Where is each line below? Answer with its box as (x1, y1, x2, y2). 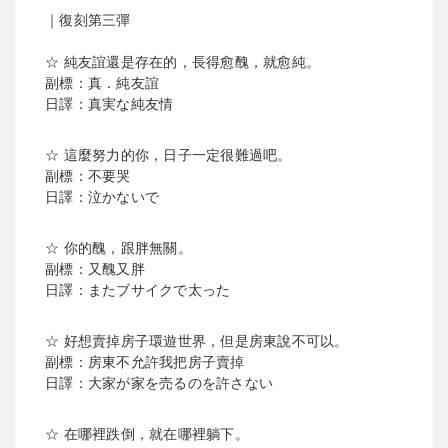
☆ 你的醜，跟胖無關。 (45, 240, 192, 256)
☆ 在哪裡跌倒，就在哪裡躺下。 (45, 426, 249, 442)
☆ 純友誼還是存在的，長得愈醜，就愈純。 (45, 54, 320, 70)
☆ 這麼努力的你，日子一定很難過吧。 (45, 147, 292, 163)
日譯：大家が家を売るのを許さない (45, 375, 273, 391)
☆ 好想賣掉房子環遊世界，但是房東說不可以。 (45, 333, 349, 349)
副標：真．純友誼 (45, 75, 159, 91)
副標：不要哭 (45, 168, 131, 184)
